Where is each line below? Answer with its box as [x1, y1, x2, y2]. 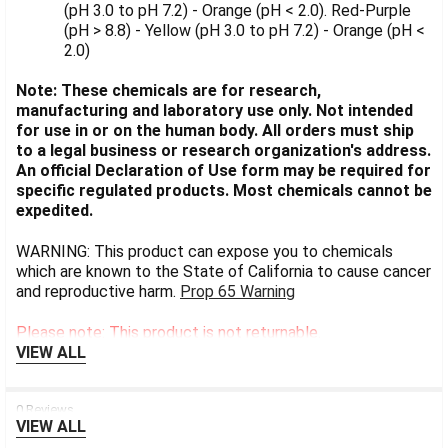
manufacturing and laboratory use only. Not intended [16, 101, 413, 121]
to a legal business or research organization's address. [16, 141, 431, 161]
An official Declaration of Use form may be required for [16, 161, 431, 181]
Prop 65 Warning [180, 282, 295, 302]
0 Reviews [16, 402, 74, 418]
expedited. [16, 201, 93, 221]
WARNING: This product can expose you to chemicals [16, 242, 393, 262]
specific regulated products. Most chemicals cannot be [16, 181, 432, 201]
